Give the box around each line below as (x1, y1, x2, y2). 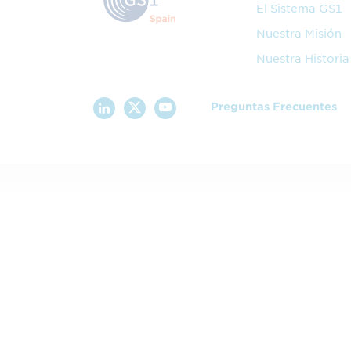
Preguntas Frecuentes (210, 100, 337, 114)
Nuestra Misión (255, 27, 342, 40)
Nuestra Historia (255, 52, 349, 65)
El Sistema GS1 (255, 2, 342, 15)
